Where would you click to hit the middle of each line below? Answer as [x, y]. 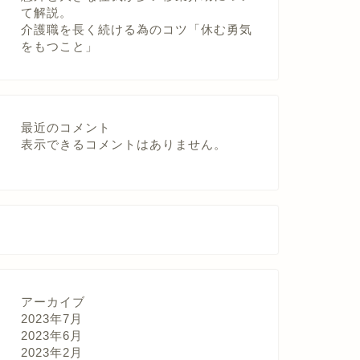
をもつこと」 [59, 46]
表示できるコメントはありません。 [123, 144]
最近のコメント [65, 127]
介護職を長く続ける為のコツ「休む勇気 [136, 29]
